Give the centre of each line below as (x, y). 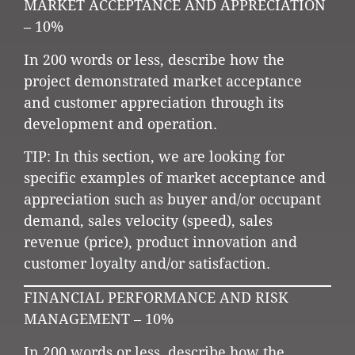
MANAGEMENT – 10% (99, 319)
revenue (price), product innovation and (160, 242)
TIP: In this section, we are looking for (154, 156)
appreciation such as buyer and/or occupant (172, 199)
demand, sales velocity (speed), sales (148, 220)
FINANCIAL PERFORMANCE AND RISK (156, 298)
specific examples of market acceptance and (175, 177)
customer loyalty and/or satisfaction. (147, 263)
